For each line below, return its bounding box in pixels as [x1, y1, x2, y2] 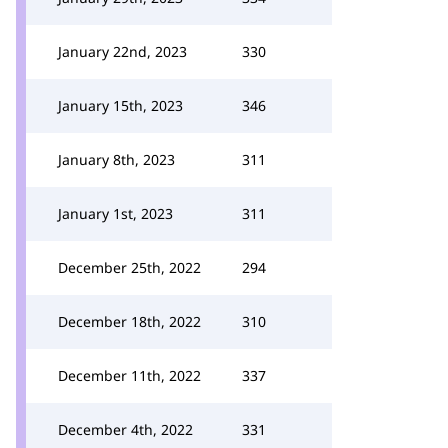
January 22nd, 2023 [58, 42, 187, 61]
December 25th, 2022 [58, 258, 201, 277]
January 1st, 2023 [58, 204, 173, 223]
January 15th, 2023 [58, 96, 183, 115]
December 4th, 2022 [58, 420, 193, 439]
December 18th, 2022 [58, 312, 201, 331]
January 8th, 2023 [58, 150, 175, 169]
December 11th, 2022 [58, 366, 201, 385]
